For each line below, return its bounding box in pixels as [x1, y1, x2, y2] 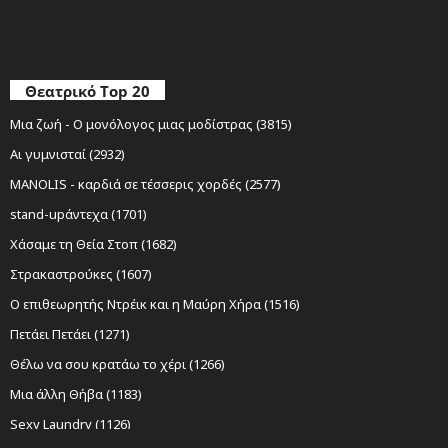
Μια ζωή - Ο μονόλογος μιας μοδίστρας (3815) [10, 114, 292, 133]
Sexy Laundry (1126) [10, 414, 131, 433]
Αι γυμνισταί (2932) [10, 144, 125, 163]
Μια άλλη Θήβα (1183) [10, 384, 142, 403]
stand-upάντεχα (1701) [10, 204, 147, 223]
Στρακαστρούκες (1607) [10, 264, 152, 283]
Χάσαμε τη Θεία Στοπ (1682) [10, 234, 177, 253]
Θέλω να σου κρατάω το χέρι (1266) [10, 354, 225, 373]
